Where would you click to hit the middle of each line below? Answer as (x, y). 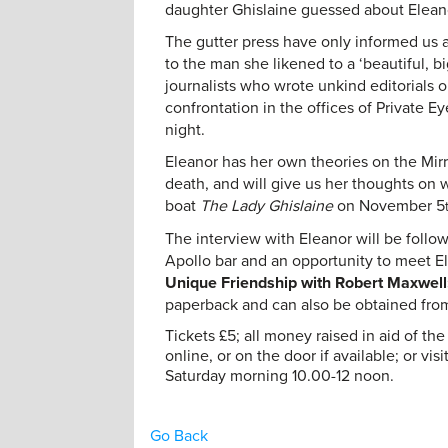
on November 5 (389, 206)
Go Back (179, 436)
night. (185, 130)
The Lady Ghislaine (267, 206)
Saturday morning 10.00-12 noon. (280, 376)
